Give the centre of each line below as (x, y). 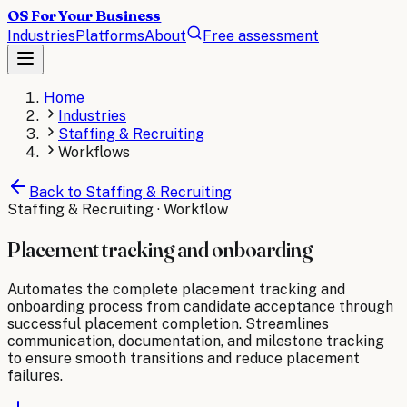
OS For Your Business (84, 15)
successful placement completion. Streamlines (168, 323)
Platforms (110, 36)
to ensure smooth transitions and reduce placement (184, 358)
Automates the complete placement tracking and (176, 289)
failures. (35, 375)
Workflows (94, 152)
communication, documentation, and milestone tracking (196, 341)
